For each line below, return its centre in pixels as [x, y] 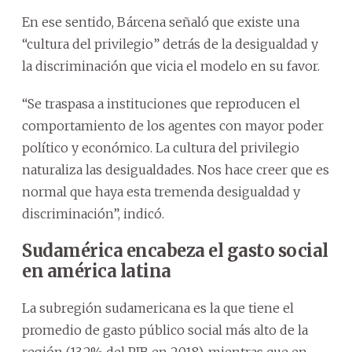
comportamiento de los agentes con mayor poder [173, 125]
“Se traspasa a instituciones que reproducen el [161, 103]
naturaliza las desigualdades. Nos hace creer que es [176, 169]
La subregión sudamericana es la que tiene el [158, 308]
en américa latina [97, 271]
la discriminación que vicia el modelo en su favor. [171, 66]
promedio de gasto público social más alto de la [165, 330]
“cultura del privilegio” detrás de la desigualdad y [170, 44]
